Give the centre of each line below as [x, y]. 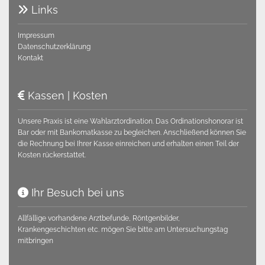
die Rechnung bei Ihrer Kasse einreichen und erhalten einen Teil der [128, 144]
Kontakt [30, 58]
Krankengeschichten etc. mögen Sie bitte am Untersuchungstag [123, 230]
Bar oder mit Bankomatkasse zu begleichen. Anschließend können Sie [132, 133]
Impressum [36, 36]
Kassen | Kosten [66, 96]
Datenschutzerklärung [54, 47]
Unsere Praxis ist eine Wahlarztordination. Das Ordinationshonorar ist [130, 122]
